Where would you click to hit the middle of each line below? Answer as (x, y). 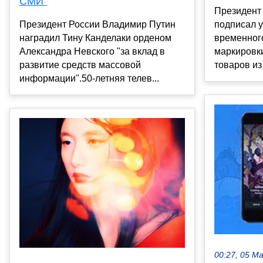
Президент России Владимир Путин (97, 25)
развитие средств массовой (80, 65)
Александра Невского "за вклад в (92, 52)
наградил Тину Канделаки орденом (95, 38)
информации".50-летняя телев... (89, 79)
